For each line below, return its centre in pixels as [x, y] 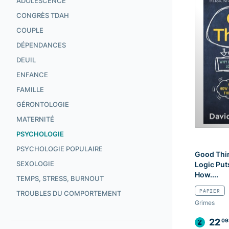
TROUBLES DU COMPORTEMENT [69, 193]
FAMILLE [30, 89]
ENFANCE [32, 75]
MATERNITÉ [35, 119]
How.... [207, 175]
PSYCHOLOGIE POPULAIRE [60, 149]
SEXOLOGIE [35, 164]
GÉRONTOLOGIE [43, 104]
